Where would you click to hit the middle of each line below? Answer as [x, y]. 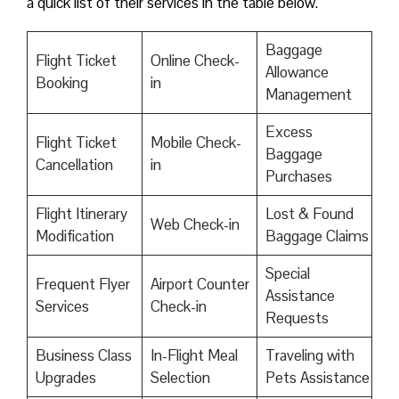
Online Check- [195, 61]
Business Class [83, 356]
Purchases [298, 177]
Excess [289, 132]
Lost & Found [309, 214]
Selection [180, 378]
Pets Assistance [317, 378]
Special [287, 274]
